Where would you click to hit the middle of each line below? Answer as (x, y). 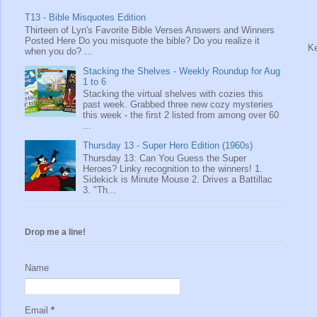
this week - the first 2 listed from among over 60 (181, 115)
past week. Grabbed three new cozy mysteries (178, 105)
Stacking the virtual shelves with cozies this (173, 94)
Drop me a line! (55, 232)
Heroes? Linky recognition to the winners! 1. (173, 168)
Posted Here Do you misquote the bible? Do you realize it (142, 40)
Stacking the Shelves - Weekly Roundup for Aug (182, 71)
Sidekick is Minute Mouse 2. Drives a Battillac (178, 179)
